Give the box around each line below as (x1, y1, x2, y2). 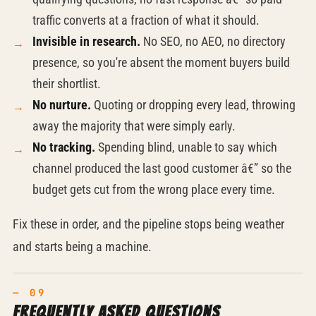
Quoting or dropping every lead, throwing (90, 97, 296, 112)
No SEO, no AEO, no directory (140, 34, 286, 49)
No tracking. (32, 140, 95, 154)
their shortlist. (32, 76, 101, 91)
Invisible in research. (32, 34, 140, 49)
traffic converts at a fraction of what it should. (32, 13, 260, 28)
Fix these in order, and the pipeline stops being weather (12, 217, 284, 231)
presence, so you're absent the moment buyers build (32, 55, 290, 70)
